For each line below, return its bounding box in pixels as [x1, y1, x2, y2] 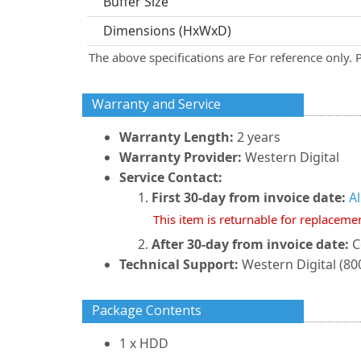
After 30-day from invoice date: [151, 235, 349, 253]
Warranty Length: [119, 128, 237, 146]
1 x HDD [119, 334, 168, 352]
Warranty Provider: [119, 148, 242, 166]
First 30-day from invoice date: [151, 189, 346, 206]
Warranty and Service [92, 95, 221, 113]
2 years [237, 128, 280, 146]
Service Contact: [119, 168, 222, 186]
